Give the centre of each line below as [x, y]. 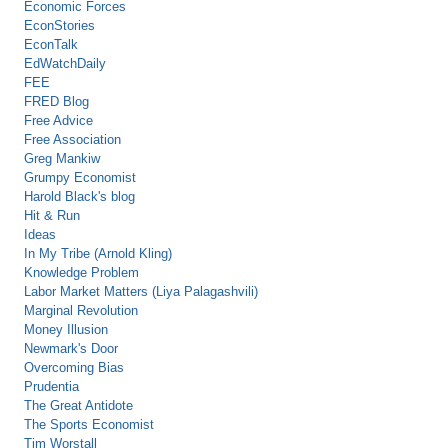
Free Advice [59, 120]
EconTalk [51, 44]
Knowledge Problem [82, 272]
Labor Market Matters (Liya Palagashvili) [141, 291]
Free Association [73, 139]
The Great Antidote [79, 405]
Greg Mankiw [62, 158]
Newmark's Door [71, 348]
